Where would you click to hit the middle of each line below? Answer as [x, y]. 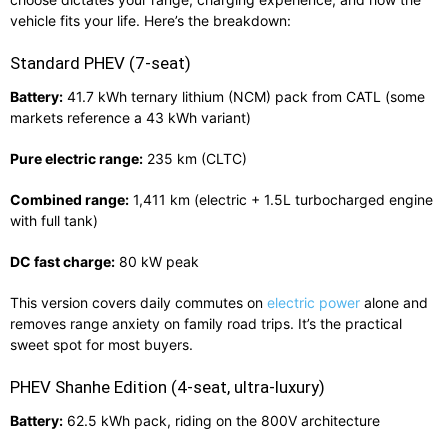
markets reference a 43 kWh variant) [130, 117]
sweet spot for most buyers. [101, 344]
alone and [394, 302]
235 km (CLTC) [195, 158]
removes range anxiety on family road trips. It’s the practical [206, 323]
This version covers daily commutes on [138, 302]
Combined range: [69, 199]
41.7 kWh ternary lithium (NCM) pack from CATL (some [244, 96]
